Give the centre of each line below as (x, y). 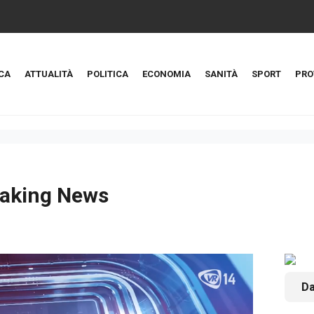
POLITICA (108, 74)
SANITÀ (221, 74)
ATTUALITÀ (49, 74)
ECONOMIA (166, 74)
